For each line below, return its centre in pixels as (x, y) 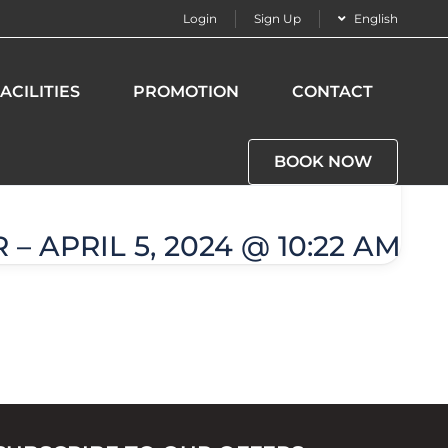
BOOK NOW (323, 161)
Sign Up (277, 18)
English (376, 18)
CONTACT (332, 91)
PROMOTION (186, 91)
